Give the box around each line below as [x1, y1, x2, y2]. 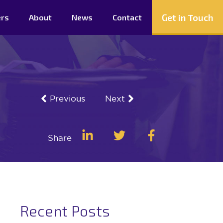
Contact [112, 12, 142, 22]
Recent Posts [20, 202, 110, 220]
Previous [50, 94, 85, 103]
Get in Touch [162, 12, 213, 23]
